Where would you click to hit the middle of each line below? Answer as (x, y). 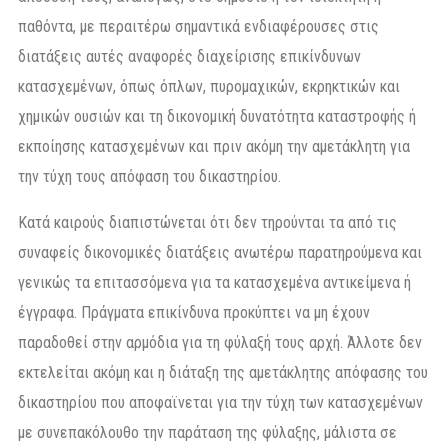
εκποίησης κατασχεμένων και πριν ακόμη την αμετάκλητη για (214, 146)
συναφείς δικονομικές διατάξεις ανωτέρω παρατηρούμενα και (220, 252)
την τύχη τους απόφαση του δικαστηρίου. (149, 176)
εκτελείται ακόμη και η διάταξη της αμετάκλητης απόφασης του (223, 372)
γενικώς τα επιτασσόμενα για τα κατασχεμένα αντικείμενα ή (214, 282)
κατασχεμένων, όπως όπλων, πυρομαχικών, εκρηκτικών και (209, 86)
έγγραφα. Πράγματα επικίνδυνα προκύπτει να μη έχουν (194, 312)
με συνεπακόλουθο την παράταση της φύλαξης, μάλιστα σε (207, 432)
